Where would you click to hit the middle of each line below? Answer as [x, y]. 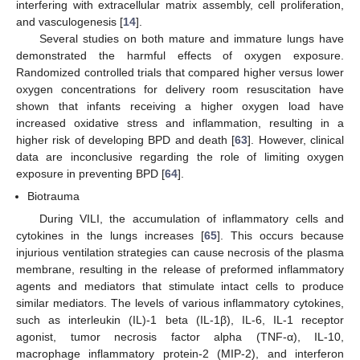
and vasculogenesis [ [70, 21]
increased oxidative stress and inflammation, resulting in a [180, 123]
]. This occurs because [280, 236]
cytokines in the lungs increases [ [110, 236]
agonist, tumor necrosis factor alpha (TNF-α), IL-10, [180, 337]
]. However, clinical [296, 139]
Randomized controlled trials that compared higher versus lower [180, 72]
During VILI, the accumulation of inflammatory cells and [191, 219]
